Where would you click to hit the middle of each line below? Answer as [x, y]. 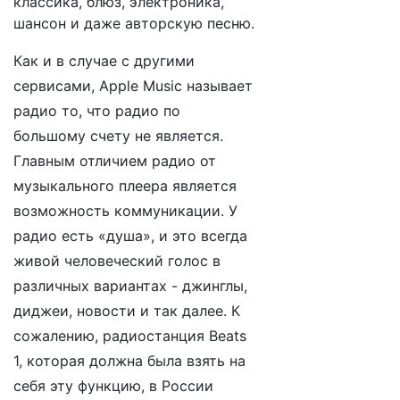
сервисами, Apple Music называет [133, 86]
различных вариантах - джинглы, [130, 286]
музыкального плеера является [125, 186]
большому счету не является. [118, 136]
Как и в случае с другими [104, 61]
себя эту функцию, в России [113, 386]
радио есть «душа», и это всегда [130, 236]
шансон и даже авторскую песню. [134, 23]
